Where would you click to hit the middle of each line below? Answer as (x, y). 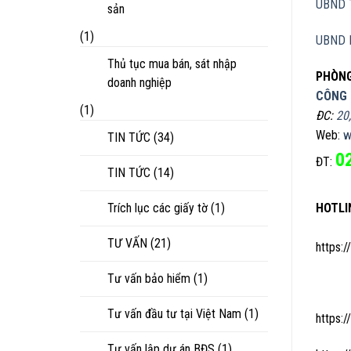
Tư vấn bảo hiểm (149, 278)
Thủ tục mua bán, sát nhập (172, 63)
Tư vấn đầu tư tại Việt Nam (174, 313)
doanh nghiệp (139, 82)
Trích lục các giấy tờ (157, 208)
